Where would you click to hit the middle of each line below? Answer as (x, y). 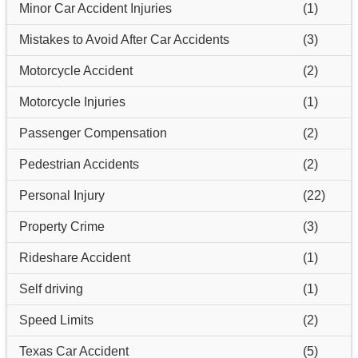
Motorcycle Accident (76, 70)
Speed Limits (56, 320)
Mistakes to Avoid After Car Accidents (124, 39)
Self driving (51, 288)
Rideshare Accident (74, 257)
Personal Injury (62, 195)
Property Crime (62, 226)
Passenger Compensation (93, 133)
